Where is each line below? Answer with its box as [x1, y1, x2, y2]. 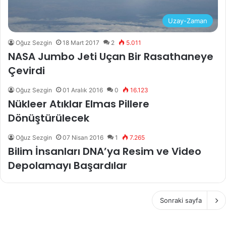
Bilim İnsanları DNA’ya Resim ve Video [8, 144, 201, 159]
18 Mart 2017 [63, 39, 99, 47]
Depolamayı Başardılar [8, 158, 127, 173]
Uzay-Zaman [168, 17, 207, 25]
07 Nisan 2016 [63, 134, 103, 142]
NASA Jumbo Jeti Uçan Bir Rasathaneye [8, 49, 213, 64]
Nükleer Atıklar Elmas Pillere [8, 97, 149, 111]
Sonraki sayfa [160, 196, 202, 205]
